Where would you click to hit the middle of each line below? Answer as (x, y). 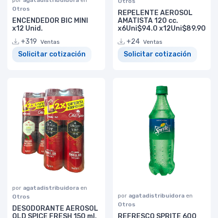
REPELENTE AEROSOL (155, 13)
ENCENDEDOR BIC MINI (50, 20)
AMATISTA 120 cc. (148, 20)
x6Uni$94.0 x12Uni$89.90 (162, 28)
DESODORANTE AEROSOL (55, 208)
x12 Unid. (27, 28)
